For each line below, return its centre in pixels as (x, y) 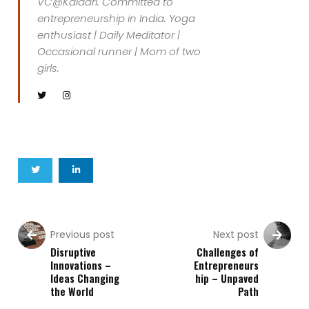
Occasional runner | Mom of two (119, 52)
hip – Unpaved (227, 278)
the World (72, 291)
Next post (236, 235)
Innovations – (81, 265)
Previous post (83, 235)
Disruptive (73, 252)
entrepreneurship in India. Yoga (117, 19)
